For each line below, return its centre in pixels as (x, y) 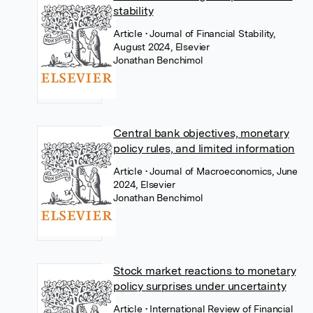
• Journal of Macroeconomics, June (221, 171)
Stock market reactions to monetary (205, 270)
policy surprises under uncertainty (200, 286)
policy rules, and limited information (204, 148)
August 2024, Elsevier (161, 46)
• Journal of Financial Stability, (210, 33)
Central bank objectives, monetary (201, 133)
